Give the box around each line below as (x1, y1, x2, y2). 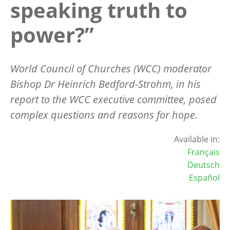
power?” (10, 20, 94, 49)
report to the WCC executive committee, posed (10, 92, 217, 106)
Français (187, 146, 220, 158)
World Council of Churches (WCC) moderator (10, 61, 212, 75)
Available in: (174, 133, 220, 145)
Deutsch (187, 159, 220, 170)
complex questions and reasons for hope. (10, 107, 198, 122)
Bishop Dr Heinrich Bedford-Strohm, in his (10, 76, 201, 91)
